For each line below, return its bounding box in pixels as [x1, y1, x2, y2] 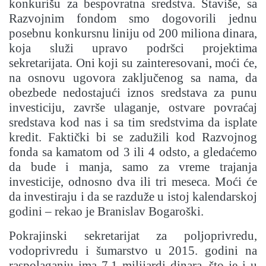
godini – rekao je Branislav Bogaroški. [9, 204, 204, 219]
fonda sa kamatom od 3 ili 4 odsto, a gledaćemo [9, 145, 257, 160]
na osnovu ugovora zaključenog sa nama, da [9, 71, 257, 85]
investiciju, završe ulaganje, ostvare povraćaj [9, 100, 257, 115]
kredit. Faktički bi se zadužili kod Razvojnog [9, 130, 257, 145]
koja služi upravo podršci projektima [9, 41, 257, 56]
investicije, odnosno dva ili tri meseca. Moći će [9, 175, 257, 189]
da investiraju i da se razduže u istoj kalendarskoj [9, 189, 257, 204]
